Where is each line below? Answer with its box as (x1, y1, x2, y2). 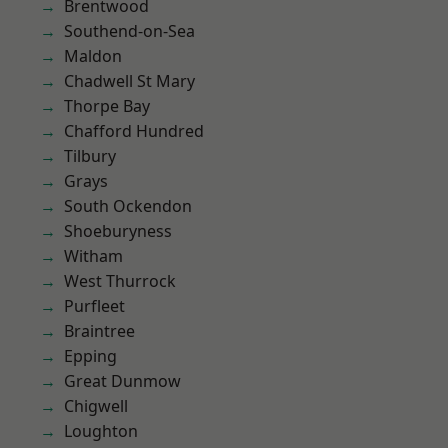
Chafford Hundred (64, 120, 204, 142)
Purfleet (64, 295, 125, 317)
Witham (64, 245, 123, 267)
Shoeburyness (64, 220, 172, 242)
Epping (64, 345, 117, 367)
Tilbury (64, 145, 116, 167)
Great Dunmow (64, 370, 181, 392)
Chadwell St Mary (64, 70, 195, 92)
